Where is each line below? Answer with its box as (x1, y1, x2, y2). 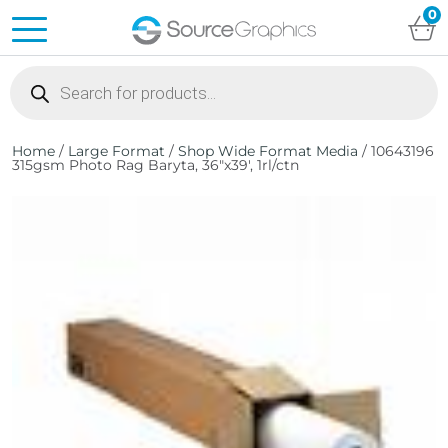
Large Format (68, 142, 165, 160)
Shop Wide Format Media (178, 142, 358, 160)
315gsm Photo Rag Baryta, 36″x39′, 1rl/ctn (12, 156, 299, 174)
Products (9, 63, 73, 82)
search (9, 77, 55, 96)
